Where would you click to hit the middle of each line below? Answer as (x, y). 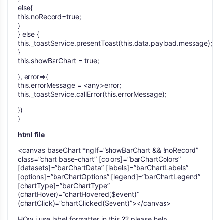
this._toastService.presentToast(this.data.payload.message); (115, 43)
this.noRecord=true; (49, 16)
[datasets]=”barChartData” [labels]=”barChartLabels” (103, 168)
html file (31, 134)
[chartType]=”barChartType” (64, 185)
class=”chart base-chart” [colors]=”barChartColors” (99, 159)
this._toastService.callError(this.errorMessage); (92, 94)
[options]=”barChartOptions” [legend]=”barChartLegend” (109, 177)
